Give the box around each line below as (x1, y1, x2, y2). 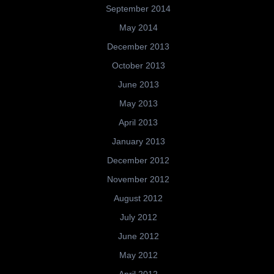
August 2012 (114, 193, 163, 204)
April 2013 (119, 117, 158, 128)
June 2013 (117, 80, 159, 90)
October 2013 (111, 61, 165, 71)
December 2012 (107, 155, 169, 166)
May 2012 (119, 250, 158, 261)
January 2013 (111, 136, 165, 147)
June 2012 (117, 231, 159, 242)
